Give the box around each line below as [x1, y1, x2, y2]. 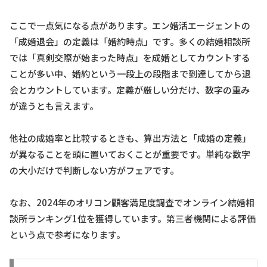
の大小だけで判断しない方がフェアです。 [10, 163, 179, 176]
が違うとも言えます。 [10, 99, 98, 112]
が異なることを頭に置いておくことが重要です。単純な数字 [10, 147, 250, 160]
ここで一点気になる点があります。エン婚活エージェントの [10, 18, 250, 32]
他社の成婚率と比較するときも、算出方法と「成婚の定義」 [10, 131, 251, 144]
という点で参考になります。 [10, 228, 125, 241]
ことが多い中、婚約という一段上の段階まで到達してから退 [10, 67, 251, 80]
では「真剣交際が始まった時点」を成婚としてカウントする [10, 51, 250, 64]
